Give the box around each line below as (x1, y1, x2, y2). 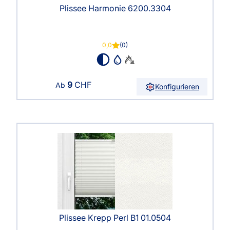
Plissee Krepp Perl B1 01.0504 (59, 213, 171, 223)
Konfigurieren (155, 82, 199, 91)
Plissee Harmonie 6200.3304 (59, 3, 171, 14)
